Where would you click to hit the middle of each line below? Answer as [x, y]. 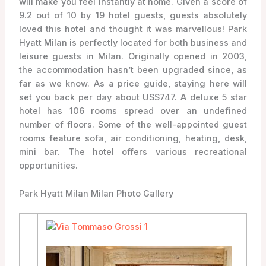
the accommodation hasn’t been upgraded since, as [133, 70]
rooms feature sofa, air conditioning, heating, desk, [133, 139]
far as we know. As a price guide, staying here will [133, 84]
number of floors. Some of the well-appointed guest [133, 125]
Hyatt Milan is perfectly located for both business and [133, 43]
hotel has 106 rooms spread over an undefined [133, 111]
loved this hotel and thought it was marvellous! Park [133, 29]
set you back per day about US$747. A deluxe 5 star [133, 98]
